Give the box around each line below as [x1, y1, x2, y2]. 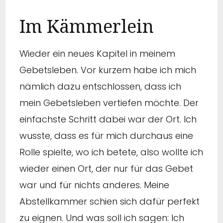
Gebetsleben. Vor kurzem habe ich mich [19, 64, 196, 77]
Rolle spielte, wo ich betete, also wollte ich [19, 146, 203, 159]
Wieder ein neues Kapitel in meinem [19, 47, 175, 60]
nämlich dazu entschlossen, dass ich [19, 80, 181, 93]
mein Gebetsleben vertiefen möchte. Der [19, 97, 199, 110]
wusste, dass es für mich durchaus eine [19, 129, 193, 142]
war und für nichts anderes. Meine [19, 179, 169, 192]
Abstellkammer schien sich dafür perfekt [19, 195, 200, 208]
